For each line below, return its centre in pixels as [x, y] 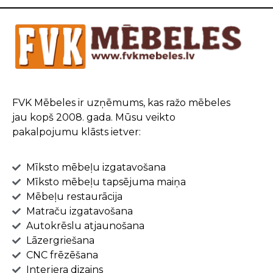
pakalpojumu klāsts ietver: [76, 132]
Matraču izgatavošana [79, 211]
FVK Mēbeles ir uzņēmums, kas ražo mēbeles [121, 102]
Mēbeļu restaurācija [74, 197]
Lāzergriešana [60, 241]
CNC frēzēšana [62, 255]
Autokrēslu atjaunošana [85, 226]
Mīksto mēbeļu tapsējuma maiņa [106, 182]
